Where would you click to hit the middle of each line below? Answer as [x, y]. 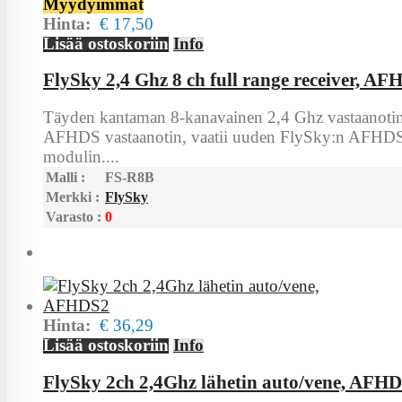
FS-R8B [130, 178]
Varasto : [74, 217]
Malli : [66, 178]
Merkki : [73, 197]
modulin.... [81, 157]
